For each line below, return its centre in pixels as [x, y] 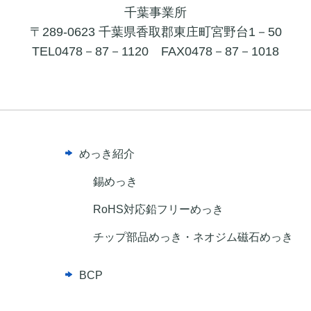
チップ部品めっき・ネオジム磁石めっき [193, 237]
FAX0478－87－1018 [220, 51]
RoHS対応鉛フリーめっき [158, 209]
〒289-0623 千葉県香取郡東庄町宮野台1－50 [155, 32]
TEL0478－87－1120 [90, 51]
